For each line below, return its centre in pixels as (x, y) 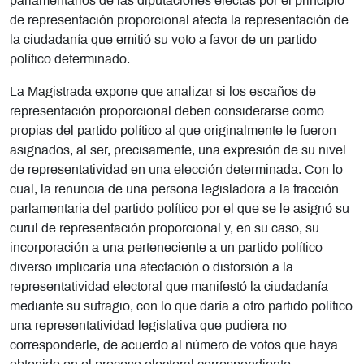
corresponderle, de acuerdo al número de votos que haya (174, 345)
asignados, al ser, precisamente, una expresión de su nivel (178, 150)
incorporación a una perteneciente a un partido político (166, 248)
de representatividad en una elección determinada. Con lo (176, 170)
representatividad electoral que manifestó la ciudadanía (169, 287)
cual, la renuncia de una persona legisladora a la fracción (174, 189)
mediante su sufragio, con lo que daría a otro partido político (181, 306)
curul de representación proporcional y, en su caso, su (165, 228)
